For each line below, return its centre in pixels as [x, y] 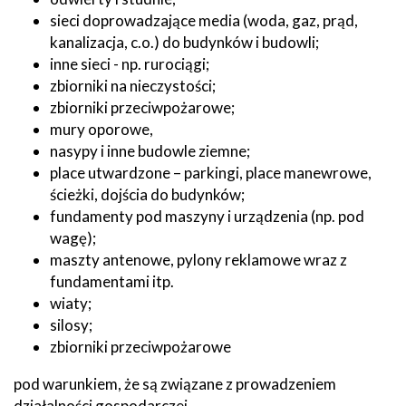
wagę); [73, 237]
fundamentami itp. [112, 281]
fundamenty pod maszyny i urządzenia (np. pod [207, 216]
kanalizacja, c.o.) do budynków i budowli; [184, 42]
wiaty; [71, 303]
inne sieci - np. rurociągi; [130, 63]
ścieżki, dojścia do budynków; [147, 194]
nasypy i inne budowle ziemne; [150, 150]
